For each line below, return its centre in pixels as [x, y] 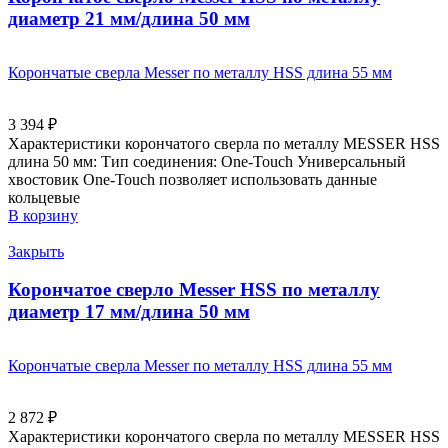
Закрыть [36, 251]
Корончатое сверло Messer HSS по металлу [194, 290]
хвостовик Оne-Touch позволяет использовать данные [192, 179]
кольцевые [44, 197]
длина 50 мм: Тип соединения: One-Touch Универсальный [207, 161]
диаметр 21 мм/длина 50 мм [129, 18]
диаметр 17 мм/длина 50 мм [129, 312]
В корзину [43, 215]
